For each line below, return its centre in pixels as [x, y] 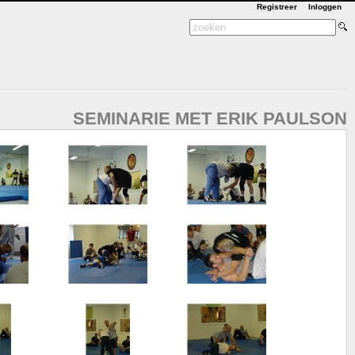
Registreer [277, 7]
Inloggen [325, 7]
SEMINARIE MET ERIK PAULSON [210, 118]
